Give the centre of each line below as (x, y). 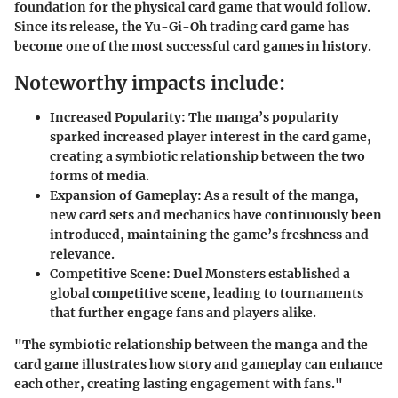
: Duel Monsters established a (258, 273)
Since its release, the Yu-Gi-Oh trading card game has (182, 27)
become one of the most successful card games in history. (193, 47)
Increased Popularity (115, 117)
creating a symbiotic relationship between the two (207, 156)
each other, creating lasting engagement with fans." (179, 383)
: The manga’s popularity (260, 117)
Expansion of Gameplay (123, 195)
